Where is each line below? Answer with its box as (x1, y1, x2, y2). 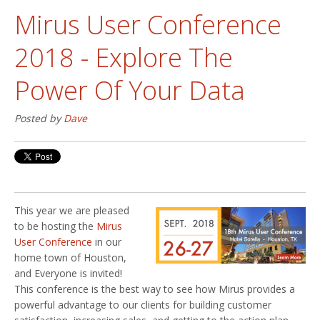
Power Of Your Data (14, 72, 245, 108)
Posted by (14, 111, 64, 125)
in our (92, 234, 121, 249)
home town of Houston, (14, 250, 126, 264)
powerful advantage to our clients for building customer (14, 297, 271, 311)
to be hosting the (14, 219, 96, 233)
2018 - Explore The (14, 39, 233, 75)
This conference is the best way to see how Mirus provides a (14, 281, 295, 296)
